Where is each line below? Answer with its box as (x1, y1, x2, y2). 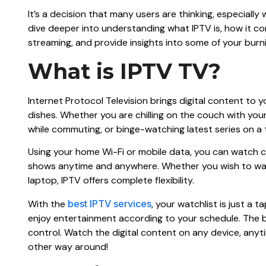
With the (28, 197, 68, 210)
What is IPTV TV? (28, 58, 221, 84)
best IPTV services (68, 197, 151, 210)
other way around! (28, 240, 108, 253)
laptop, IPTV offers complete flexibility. (28, 174, 194, 187)
